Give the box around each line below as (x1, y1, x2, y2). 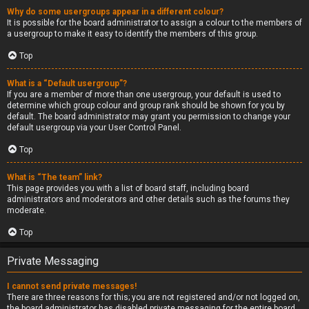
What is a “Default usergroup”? (7, 79, 127, 88)
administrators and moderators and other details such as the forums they (7, 195, 290, 204)
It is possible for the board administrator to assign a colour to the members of (7, 18, 302, 28)
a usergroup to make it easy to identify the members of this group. (7, 29, 258, 39)
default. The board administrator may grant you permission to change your (7, 112, 290, 121)
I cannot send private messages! (7, 281, 137, 291)
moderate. (7, 206, 46, 215)
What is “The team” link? (7, 172, 102, 182)
